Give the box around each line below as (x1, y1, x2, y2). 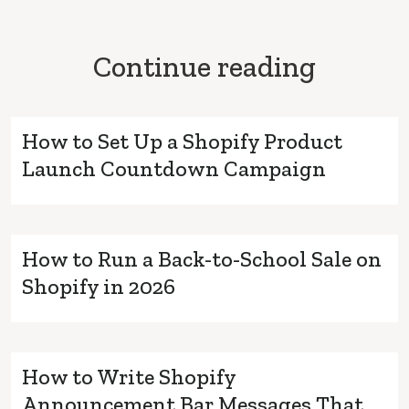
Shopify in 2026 (22, 272, 175, 299)
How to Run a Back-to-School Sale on (22, 245, 382, 272)
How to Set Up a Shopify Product (22, 127, 342, 154)
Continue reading (93, 48, 316, 84)
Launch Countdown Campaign (22, 154, 326, 182)
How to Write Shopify (22, 362, 236, 390)
